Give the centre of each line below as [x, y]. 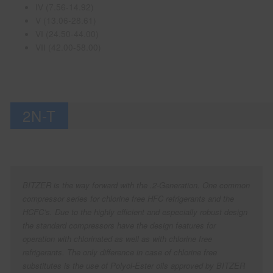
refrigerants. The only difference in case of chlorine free [120, 252]
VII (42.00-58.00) [69, 47]
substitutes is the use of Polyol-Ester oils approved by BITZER [134, 266]
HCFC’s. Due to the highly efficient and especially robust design [135, 212]
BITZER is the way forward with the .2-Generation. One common [136, 185]
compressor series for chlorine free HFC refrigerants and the [129, 199]
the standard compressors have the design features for [119, 225]
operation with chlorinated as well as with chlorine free [118, 239]
